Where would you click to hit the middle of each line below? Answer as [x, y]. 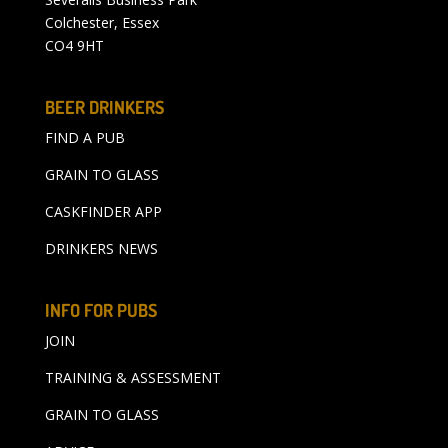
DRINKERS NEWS [101, 249]
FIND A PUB [84, 138]
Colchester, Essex [101, 22]
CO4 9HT [74, 45]
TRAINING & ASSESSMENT [132, 378]
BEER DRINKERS [104, 107]
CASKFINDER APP [103, 212]
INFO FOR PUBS [100, 310]
